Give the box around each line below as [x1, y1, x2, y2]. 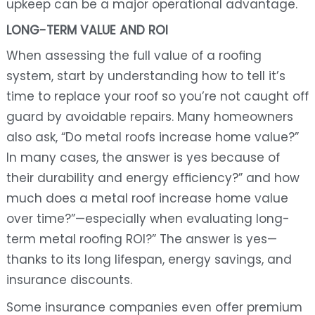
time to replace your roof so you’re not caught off [6, 88, 309, 105]
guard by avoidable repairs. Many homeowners [6, 108, 293, 126]
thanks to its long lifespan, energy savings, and [6, 251, 292, 269]
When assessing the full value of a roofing [6, 47, 262, 65]
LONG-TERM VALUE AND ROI [6, 22, 168, 39]
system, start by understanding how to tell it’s [6, 67, 285, 85]
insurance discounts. [6, 271, 132, 289]
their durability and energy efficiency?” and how [6, 169, 300, 187]
